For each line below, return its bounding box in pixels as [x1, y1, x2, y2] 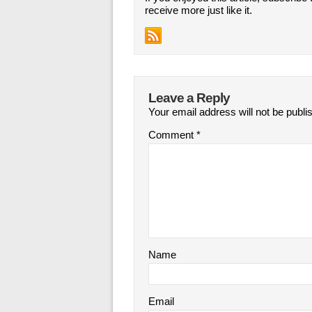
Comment [148, 129, 196, 141]
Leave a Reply [148, 91, 230, 105]
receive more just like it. [145, 4, 252, 16]
